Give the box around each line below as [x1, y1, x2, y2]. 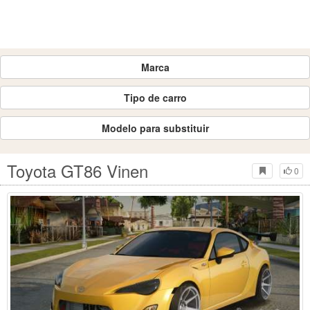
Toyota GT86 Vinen [7, 158, 148, 183]
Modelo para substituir [101, 121, 209, 135]
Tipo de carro [123, 91, 187, 104]
